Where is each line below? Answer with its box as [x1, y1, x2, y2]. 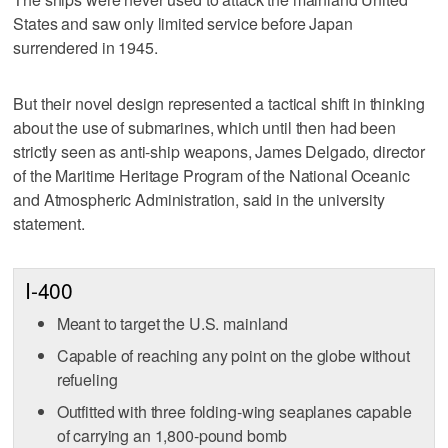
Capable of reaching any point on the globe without [56, 344, 410, 368]
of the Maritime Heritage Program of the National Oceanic [13, 163, 410, 187]
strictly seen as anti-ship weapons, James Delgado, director [13, 139, 426, 163]
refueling [56, 368, 118, 392]
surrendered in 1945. [13, 35, 158, 59]
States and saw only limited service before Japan [13, 11, 353, 35]
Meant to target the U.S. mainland [56, 312, 289, 336]
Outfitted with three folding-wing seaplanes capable [56, 400, 412, 424]
